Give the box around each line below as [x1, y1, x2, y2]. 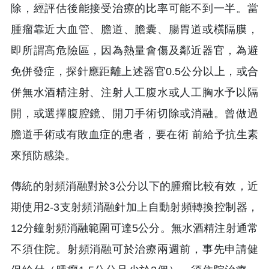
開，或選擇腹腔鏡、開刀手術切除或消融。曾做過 [11, 107, 258, 119]
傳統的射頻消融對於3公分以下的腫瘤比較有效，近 [11, 180, 258, 192]
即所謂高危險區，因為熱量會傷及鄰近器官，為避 [11, 44, 258, 56]
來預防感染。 [11, 149, 76, 162]
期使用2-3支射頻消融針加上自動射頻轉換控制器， [11, 201, 258, 213]
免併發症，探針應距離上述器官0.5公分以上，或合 [11, 65, 258, 77]
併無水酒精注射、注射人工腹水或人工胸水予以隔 [11, 86, 258, 98]
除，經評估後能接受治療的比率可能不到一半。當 [11, 2, 258, 14]
